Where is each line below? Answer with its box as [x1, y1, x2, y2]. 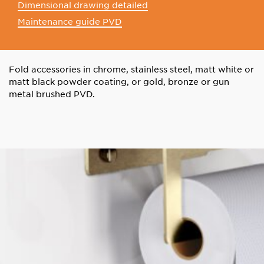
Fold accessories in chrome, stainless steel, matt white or [9, 63, 254, 74]
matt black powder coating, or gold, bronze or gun [9, 75, 229, 87]
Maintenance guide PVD [18, 16, 122, 27]
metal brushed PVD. [9, 88, 95, 99]
